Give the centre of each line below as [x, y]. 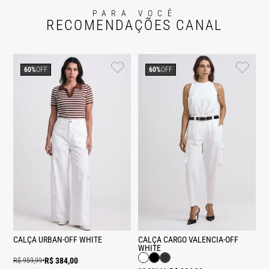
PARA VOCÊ [134, 13]
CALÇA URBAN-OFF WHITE [58, 240]
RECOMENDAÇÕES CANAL [134, 25]
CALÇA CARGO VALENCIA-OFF [188, 240]
